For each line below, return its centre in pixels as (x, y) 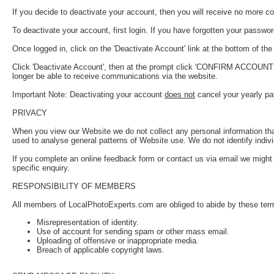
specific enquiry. (41, 168)
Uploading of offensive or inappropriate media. (118, 240)
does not (180, 95)
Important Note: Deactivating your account (88, 95)
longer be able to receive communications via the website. (115, 76)
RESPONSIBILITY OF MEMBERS (74, 187)
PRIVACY (30, 113)
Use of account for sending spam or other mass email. (133, 231)
